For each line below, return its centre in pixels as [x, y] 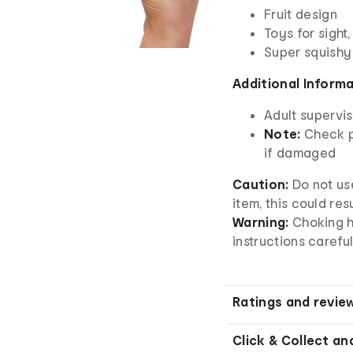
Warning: [261, 221]
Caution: [262, 184]
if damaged [300, 152]
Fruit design [301, 13]
